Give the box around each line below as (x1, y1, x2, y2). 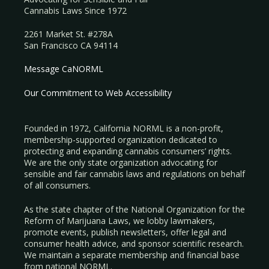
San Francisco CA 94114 (24, 40, 118, 52)
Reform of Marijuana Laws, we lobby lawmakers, (24, 215, 215, 227)
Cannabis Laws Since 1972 (24, 5, 127, 17)
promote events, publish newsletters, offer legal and (24, 226, 226, 238)
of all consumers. (24, 180, 91, 192)
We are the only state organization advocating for (24, 157, 217, 169)
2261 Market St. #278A (24, 28, 113, 40)
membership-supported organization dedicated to (24, 134, 217, 146)
